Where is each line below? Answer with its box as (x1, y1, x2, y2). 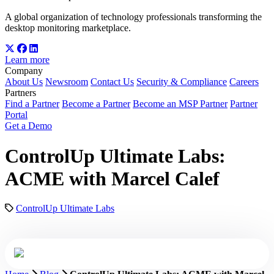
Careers (229, 76, 259, 87)
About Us (5, 76, 43, 87)
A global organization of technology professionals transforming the (5, 12, 262, 23)
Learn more (5, 54, 50, 65)
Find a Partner (5, 98, 59, 109)
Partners (5, 87, 36, 98)
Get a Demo (5, 120, 52, 131)
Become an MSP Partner (133, 98, 228, 109)
